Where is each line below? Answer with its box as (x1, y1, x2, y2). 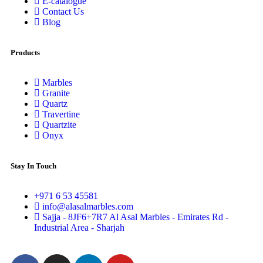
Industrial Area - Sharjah (34, 222, 124, 233)
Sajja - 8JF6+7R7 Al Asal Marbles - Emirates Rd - (42, 212, 228, 222)
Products (11, 48, 40, 58)
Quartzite (42, 120, 76, 130)
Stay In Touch (11, 161, 56, 171)
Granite (42, 88, 70, 99)
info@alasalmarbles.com (42, 201, 133, 212)
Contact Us (42, 6, 84, 17)
